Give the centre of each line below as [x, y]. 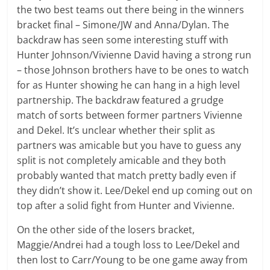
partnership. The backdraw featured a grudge [121, 100]
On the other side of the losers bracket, [106, 229]
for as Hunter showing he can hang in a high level [129, 85]
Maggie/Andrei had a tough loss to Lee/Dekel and [129, 244]
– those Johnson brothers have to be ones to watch [133, 70]
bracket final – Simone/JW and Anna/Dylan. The [123, 24]
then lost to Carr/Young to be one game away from [133, 259]
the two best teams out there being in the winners [131, 9]
